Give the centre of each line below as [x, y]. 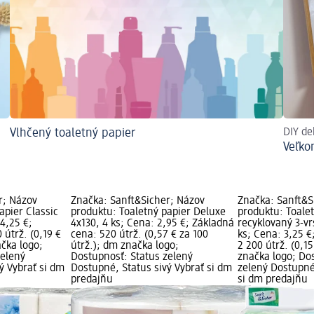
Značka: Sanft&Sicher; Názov [137, 202]
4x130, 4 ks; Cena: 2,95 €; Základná [152, 224]
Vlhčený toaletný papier [73, 134]
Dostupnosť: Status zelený [131, 258]
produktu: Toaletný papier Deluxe [148, 213]
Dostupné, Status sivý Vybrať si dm [151, 269]
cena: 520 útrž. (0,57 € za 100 [139, 235]
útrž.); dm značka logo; [124, 246]
